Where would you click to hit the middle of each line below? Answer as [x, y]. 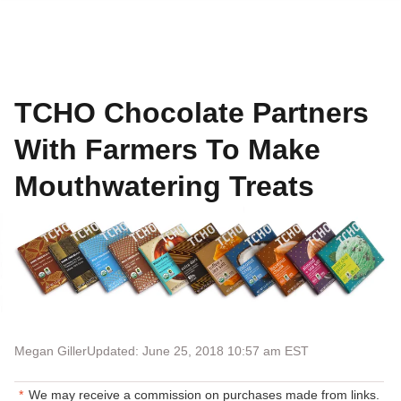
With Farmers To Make [167, 149]
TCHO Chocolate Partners [192, 113]
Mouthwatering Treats [164, 186]
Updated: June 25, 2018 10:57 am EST [198, 350]
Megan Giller [51, 350]
